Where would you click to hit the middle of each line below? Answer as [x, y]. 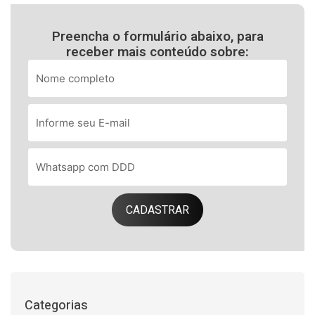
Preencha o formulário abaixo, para [157, 37]
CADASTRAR [157, 210]
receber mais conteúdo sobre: [157, 52]
